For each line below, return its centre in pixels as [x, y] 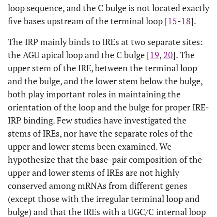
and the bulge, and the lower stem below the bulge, [105, 81]
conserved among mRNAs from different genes [98, 186]
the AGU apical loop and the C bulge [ [79, 55]
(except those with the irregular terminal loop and [104, 199]
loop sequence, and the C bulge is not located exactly [108, 8]
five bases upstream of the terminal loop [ [88, 21]
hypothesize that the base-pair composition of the [105, 159]
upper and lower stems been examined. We [90, 146]
